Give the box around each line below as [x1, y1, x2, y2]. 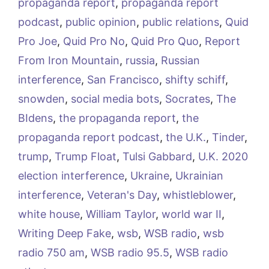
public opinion [65, 16, 136, 29]
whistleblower [163, 189, 233, 202]
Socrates [165, 92, 210, 106]
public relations [142, 16, 219, 29]
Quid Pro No [63, 35, 125, 48]
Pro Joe [18, 35, 57, 48]
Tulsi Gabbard [122, 150, 192, 163]
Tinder [212, 131, 244, 144]
